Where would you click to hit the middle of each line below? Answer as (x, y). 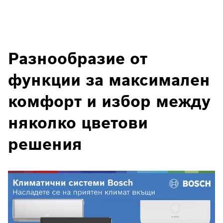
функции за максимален (109, 80)
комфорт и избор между (109, 101)
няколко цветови (78, 122)
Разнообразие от (78, 58)
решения (45, 144)
